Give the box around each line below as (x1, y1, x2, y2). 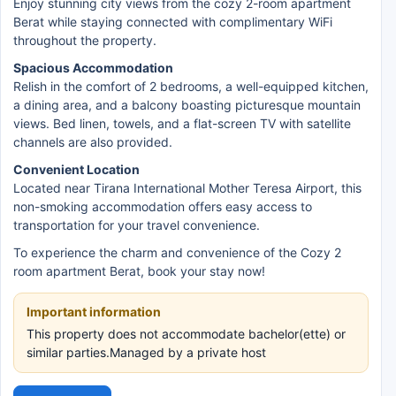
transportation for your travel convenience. (13, 217, 260, 232)
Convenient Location (13, 162, 140, 177)
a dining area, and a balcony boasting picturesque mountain (13, 97, 361, 112)
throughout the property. (13, 33, 156, 48)
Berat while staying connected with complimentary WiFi (13, 14, 332, 29)
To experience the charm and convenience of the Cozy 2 (13, 245, 341, 260)
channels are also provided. (13, 134, 172, 149)
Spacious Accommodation (13, 60, 173, 75)
